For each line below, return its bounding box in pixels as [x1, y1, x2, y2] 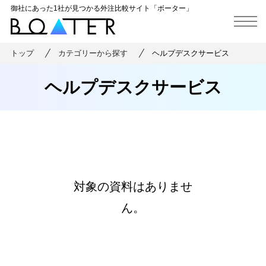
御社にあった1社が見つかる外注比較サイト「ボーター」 [10, 4, 193, 13]
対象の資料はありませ [74, 180, 192, 194]
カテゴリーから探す [58, 49, 128, 58]
